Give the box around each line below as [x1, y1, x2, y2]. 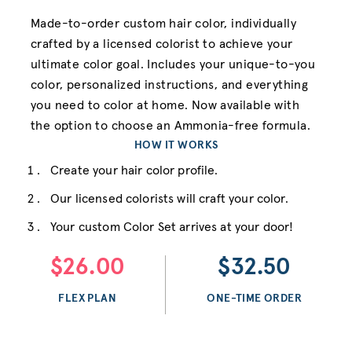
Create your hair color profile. [50, 164, 218, 177]
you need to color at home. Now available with [31, 99, 299, 112]
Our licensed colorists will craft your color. [50, 192, 288, 205]
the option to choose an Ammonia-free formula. [31, 119, 310, 132]
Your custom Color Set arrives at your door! [50, 221, 294, 233]
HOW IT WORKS [134, 140, 218, 151]
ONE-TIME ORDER [207, 293, 302, 304]
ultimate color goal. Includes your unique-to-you [31, 58, 316, 71]
